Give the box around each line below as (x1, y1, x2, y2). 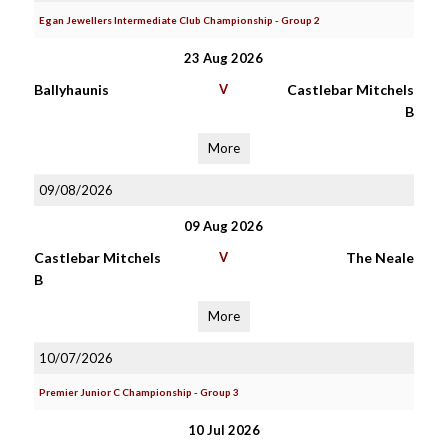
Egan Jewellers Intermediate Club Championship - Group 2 (38, 14, 320, 26)
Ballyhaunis (33, 81, 109, 98)
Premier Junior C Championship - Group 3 (38, 386, 239, 398)
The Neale (345, 249, 414, 266)
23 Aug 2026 (184, 50, 264, 66)
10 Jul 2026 (187, 422, 260, 438)
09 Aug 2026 (184, 218, 264, 234)
